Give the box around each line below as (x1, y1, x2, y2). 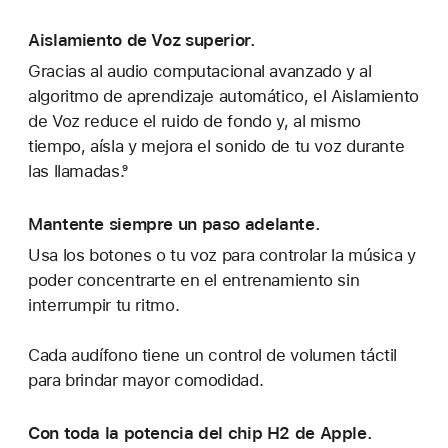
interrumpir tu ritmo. (28, 295, 180, 316)
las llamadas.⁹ (28, 161, 128, 182)
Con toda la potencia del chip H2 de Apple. (28, 422, 373, 443)
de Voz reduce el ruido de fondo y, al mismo (28, 111, 361, 132)
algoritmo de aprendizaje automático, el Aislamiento (28, 86, 419, 107)
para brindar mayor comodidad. (28, 370, 264, 391)
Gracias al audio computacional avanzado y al (28, 61, 372, 82)
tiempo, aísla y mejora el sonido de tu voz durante (28, 136, 405, 157)
